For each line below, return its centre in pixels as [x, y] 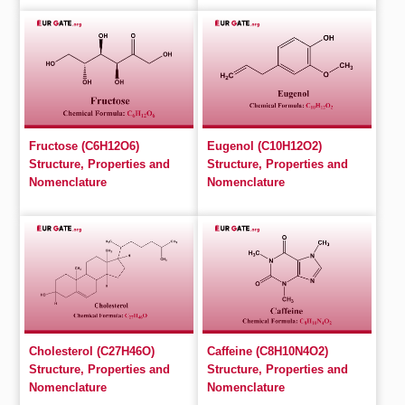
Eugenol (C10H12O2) [264, 146]
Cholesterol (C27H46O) [92, 351]
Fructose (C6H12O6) [85, 146]
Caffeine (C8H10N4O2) [268, 351]
